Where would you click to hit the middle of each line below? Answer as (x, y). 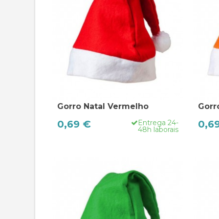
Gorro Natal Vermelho (103, 106)
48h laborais (158, 129)
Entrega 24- (158, 122)
